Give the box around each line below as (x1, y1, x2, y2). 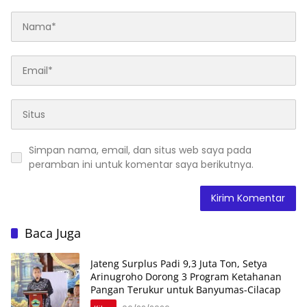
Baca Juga (25, 225, 81, 242)
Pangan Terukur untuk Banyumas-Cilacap (90, 282, 281, 296)
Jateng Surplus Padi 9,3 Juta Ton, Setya (90, 256, 267, 270)
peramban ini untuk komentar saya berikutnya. (29, 158, 254, 172)
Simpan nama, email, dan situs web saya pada (29, 143, 251, 158)
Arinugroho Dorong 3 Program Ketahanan (90, 269, 282, 283)
